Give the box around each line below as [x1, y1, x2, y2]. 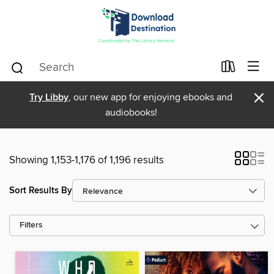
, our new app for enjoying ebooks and [68, 91, 232, 103]
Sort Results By [9, 184, 72, 196]
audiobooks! [105, 106, 157, 119]
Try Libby [29, 91, 68, 104]
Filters [20, 220, 43, 231]
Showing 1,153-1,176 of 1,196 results [9, 154, 164, 167]
